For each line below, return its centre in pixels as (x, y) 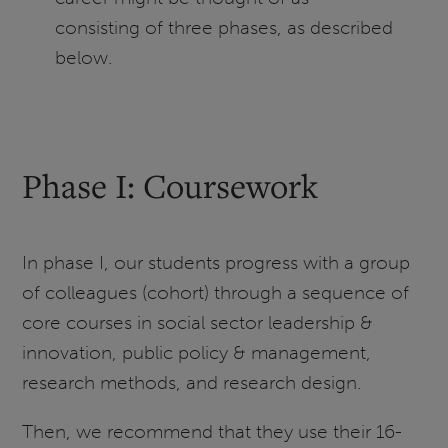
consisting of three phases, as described (223, 28)
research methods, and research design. (192, 382)
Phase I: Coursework (170, 185)
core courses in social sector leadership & (198, 322)
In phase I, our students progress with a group (216, 262)
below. (83, 58)
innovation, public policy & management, (197, 352)
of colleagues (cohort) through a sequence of (216, 292)
